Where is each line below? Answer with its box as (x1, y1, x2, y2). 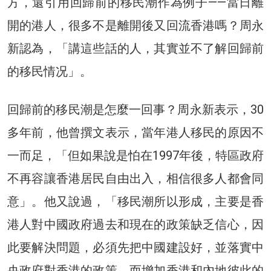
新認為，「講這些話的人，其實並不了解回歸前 (7, 41, 264, 56)
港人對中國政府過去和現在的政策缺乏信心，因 (7, 217, 264, 232)
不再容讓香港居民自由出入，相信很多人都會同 (7, 171, 264, 186)
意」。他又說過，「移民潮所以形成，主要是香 (7, 194, 264, 209)
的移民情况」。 (7, 64, 92, 79)
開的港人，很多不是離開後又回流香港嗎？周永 (7, 18, 264, 33)
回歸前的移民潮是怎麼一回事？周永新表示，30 (7, 102, 264, 117)
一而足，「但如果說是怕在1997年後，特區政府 (7, 148, 264, 163)
